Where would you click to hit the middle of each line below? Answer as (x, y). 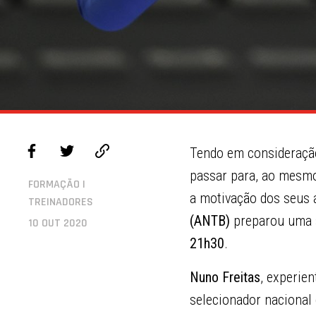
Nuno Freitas (225, 277)
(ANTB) (210, 221)
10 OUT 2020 (58, 224)
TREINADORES (61, 202)
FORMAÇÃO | (57, 184)
